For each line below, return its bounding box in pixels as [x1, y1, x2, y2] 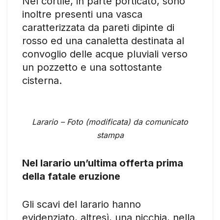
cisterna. [22, 74, 62, 86]
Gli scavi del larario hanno [22, 198, 141, 210]
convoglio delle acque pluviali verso [22, 48, 188, 60]
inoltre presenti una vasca [22, 8, 142, 20]
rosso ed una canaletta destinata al [22, 34, 184, 47]
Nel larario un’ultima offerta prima [22, 157, 183, 169]
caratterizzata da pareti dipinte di [22, 21, 174, 33]
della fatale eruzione [22, 170, 120, 182]
